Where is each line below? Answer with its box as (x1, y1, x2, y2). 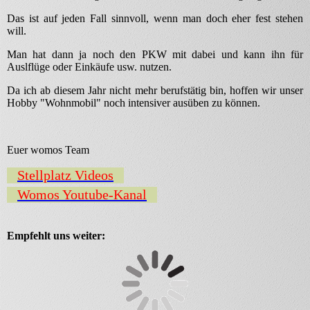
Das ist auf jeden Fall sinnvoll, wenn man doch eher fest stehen (7, 12, 303, 25)
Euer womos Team (7, 144, 89, 156)
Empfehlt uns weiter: (7, 230, 105, 242)
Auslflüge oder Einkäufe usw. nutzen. (7, 61, 172, 73)
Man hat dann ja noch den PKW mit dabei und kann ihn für (7, 48, 303, 61)
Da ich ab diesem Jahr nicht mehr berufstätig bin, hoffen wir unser (7, 84, 303, 97)
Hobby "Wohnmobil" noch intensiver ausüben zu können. (7, 97, 260, 109)
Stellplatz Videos (17, 167, 113, 183)
